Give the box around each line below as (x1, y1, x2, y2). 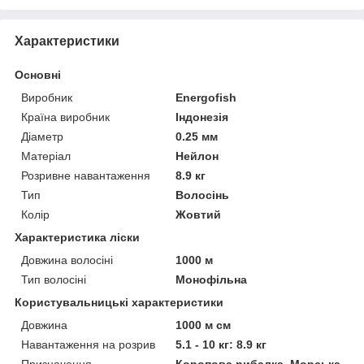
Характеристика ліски (15, 230, 140, 244)
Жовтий (175, 207, 222, 221)
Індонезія (175, 110, 229, 123)
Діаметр (21, 129, 63, 143)
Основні (15, 67, 61, 81)
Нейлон (175, 149, 219, 162)
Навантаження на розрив (21, 337, 155, 351)
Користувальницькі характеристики (15, 295, 223, 309)
